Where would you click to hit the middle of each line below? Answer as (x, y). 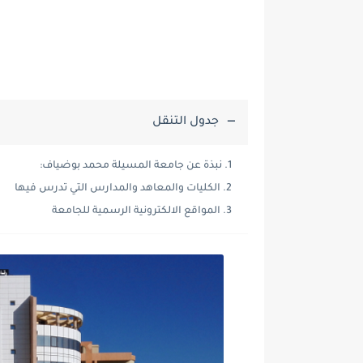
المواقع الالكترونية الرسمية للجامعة (136, 211)
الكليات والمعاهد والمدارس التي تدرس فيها (117, 189)
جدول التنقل (186, 122)
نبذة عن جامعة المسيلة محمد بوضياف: (131, 166)
